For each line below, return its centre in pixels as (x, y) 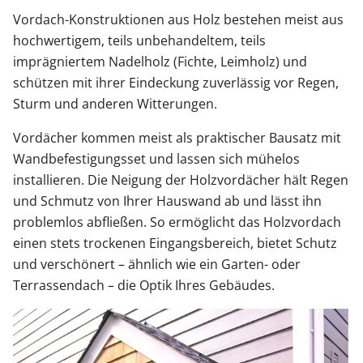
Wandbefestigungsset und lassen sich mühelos (156, 158)
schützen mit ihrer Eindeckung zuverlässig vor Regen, (176, 82)
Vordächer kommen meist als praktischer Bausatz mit (177, 137)
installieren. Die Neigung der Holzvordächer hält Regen (181, 179)
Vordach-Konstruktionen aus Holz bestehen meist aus (178, 19)
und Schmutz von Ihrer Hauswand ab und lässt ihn (167, 201)
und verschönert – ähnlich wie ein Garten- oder (157, 264)
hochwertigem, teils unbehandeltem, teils (139, 40)
